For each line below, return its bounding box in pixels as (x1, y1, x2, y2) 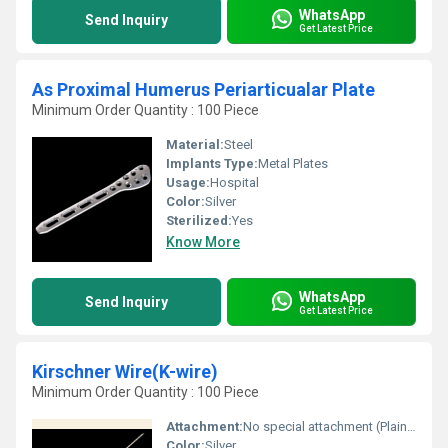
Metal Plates (258, 156, 328, 171)
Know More (166, 234, 240, 250)
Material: (166, 137, 224, 152)
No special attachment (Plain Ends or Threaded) (243, 419, 407, 434)
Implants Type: (166, 156, 258, 171)
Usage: (166, 175, 210, 190)
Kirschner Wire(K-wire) (32, 361, 218, 382)
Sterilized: (166, 213, 232, 228)
